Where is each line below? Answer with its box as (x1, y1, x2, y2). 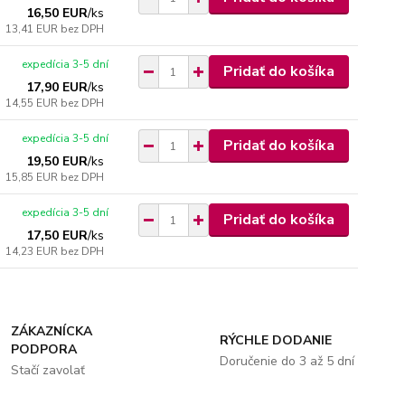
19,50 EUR (26, 153, 89, 170)
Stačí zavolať (11, 362, 86, 379)
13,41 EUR (5, 22, 61, 36)
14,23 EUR (5, 244, 61, 259)
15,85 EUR (5, 170, 61, 184)
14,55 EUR (5, 96, 61, 110)
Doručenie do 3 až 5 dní (219, 353, 354, 370)
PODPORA (11, 341, 78, 358)
